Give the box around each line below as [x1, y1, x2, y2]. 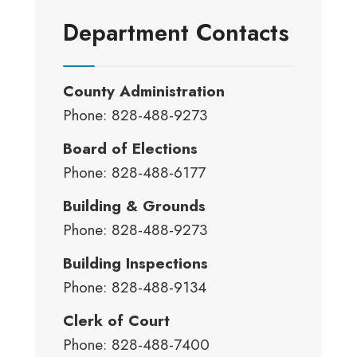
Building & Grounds [63, 195, 206, 217]
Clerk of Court [63, 310, 170, 331]
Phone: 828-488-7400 [63, 334, 210, 355]
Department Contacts [63, 16, 289, 49]
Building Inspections [63, 253, 208, 274]
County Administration [63, 80, 225, 102]
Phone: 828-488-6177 [63, 162, 206, 183]
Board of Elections [63, 138, 198, 159]
